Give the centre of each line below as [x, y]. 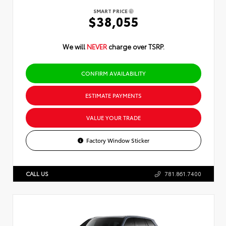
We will [75, 46]
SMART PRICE [111, 11]
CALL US [37, 173]
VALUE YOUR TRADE [114, 117]
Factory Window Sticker [118, 140]
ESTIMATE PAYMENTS [114, 95]
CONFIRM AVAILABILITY [114, 73]
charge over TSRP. [136, 46]
